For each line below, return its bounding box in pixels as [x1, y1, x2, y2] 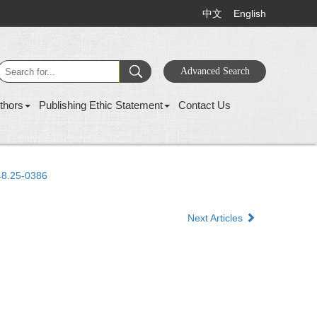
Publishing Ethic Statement [39, 99, 163, 111]
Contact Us [178, 99, 231, 111]
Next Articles [188, 212, 246, 224]
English [234, 8, 266, 19]
